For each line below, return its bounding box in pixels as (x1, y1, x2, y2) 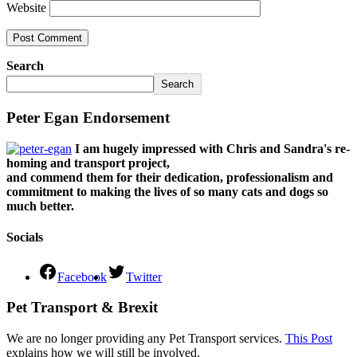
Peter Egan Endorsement (6, 109, 170, 127)
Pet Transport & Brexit (6, 299, 158, 316)
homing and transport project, (6, 156, 170, 171)
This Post (285, 331, 332, 346)
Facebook (57, 269, 107, 284)
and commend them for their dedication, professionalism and (6, 171, 333, 185)
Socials (6, 230, 43, 245)
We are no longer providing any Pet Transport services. (6, 331, 285, 346)
